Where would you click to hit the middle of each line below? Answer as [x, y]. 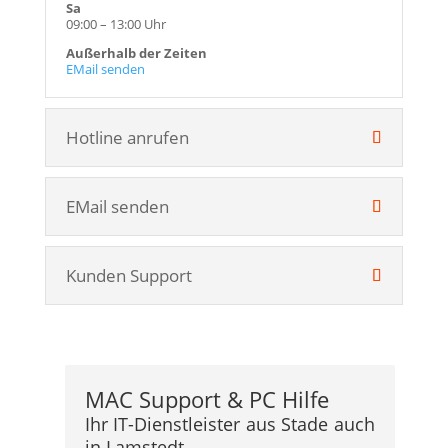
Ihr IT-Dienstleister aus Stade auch [229, 424]
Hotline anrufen [127, 137]
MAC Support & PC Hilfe [206, 399]
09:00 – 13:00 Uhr [115, 24]
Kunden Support [128, 275]
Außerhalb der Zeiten [136, 53]
